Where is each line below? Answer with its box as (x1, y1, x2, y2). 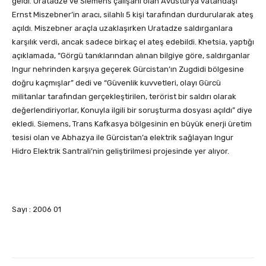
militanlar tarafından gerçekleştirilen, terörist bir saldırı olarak (12, 92, 236, 102)
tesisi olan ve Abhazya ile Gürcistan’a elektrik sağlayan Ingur (12, 133, 233, 142)
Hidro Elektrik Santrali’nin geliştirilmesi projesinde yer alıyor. (12, 147, 229, 156)
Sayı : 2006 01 (12, 205, 61, 214)
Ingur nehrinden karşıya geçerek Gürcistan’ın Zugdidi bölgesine (12, 65, 244, 74)
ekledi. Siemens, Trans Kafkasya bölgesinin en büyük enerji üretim (12, 119, 252, 129)
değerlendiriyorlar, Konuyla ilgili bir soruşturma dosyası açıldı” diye (12, 106, 252, 115)
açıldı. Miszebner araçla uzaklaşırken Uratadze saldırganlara (12, 24, 233, 33)
